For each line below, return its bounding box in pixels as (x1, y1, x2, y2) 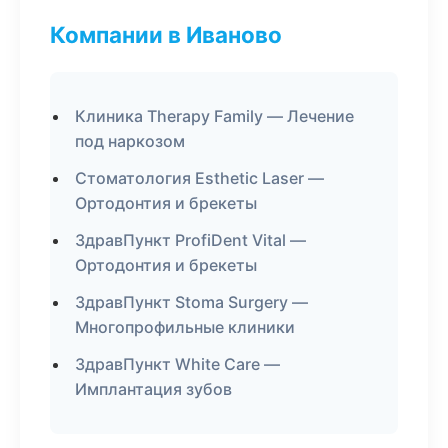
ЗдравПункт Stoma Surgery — (75, 292, 308, 312)
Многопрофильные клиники (75, 317, 295, 337)
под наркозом (75, 131, 185, 151)
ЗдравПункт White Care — (75, 354, 280, 374)
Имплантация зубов (75, 379, 232, 399)
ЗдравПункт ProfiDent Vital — (75, 230, 306, 250)
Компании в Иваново (50, 21, 282, 48)
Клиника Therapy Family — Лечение (75, 106, 354, 126)
